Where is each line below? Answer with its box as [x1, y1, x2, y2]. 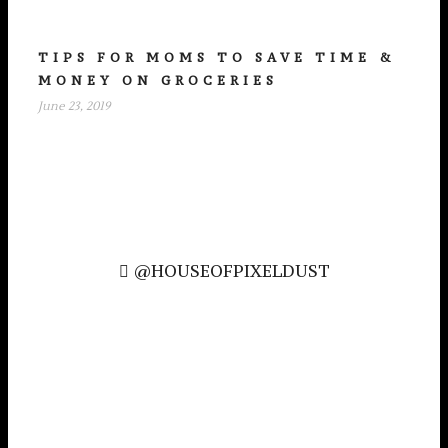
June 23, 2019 [38, 98, 110, 114]
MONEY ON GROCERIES [38, 72, 278, 88]
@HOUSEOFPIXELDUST [134, 259, 329, 282]
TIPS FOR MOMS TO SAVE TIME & [38, 49, 396, 65]
